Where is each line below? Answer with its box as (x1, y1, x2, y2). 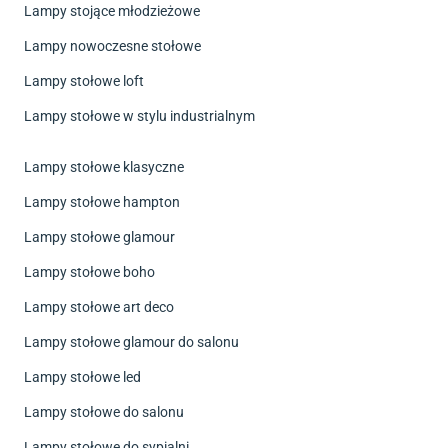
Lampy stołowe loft (24, 72, 144, 89)
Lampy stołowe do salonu (24, 403, 184, 420)
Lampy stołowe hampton (24, 193, 180, 210)
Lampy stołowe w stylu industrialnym (24, 107, 255, 124)
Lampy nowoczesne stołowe (24, 37, 201, 54)
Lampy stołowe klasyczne (24, 158, 184, 175)
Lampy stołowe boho (24, 263, 155, 280)
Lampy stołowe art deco (24, 298, 174, 315)
